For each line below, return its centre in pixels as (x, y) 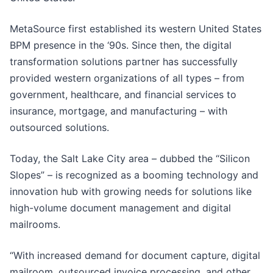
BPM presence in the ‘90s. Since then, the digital (121, 45)
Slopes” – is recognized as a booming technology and (134, 175)
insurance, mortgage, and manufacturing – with (119, 111)
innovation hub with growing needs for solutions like (131, 192)
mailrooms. (37, 225)
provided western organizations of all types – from (127, 78)
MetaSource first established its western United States (136, 29)
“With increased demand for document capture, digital (135, 256)
